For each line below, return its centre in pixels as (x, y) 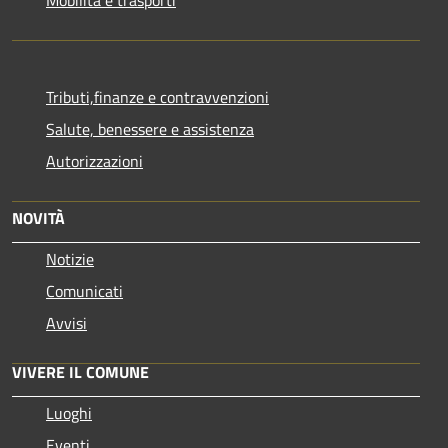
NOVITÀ (38, 217)
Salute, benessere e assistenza (150, 128)
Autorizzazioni (94, 160)
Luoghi (69, 412)
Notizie (70, 258)
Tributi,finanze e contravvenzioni (157, 96)
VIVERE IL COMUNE (80, 371)
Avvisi (66, 322)
